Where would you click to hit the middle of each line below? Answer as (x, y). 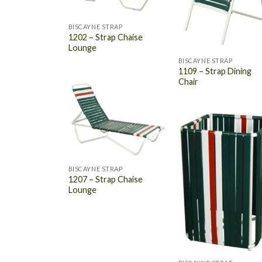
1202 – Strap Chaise (105, 37)
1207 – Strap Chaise (105, 179)
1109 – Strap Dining (215, 71)
